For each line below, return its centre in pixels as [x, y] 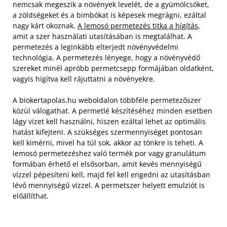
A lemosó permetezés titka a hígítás [138, 26]
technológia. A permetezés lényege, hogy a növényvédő [106, 58]
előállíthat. [31, 196]
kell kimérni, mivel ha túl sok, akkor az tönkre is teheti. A [108, 143]
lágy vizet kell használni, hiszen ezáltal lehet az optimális [109, 121]
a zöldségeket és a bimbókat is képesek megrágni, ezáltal [109, 15]
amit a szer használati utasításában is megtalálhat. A [102, 36]
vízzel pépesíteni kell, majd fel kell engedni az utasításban [111, 175]
